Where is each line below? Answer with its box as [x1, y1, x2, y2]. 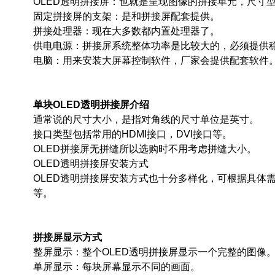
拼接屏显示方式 [33, 232, 102, 242]
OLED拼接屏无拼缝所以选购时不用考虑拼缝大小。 [33, 144, 257, 154]
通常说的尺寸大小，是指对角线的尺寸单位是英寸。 [33, 114, 259, 125]
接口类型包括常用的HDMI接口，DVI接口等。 [33, 129, 232, 139]
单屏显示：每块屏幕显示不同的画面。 [33, 261, 200, 272]
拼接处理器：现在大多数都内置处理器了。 [33, 26, 220, 36]
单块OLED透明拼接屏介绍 [33, 99, 149, 110]
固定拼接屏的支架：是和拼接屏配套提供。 [33, 11, 220, 21]
